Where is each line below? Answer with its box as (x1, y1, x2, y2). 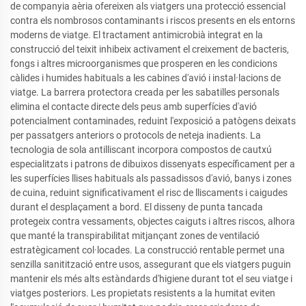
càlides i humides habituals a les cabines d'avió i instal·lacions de (10, 72, 281, 84)
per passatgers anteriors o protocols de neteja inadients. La (10, 130, 261, 141)
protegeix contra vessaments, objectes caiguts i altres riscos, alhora (10, 216, 295, 227)
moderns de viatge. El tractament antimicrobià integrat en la (10, 29, 263, 41)
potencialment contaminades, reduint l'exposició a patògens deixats (10, 115, 296, 127)
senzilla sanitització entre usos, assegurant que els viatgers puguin (10, 259, 291, 270)
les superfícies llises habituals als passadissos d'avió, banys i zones (10, 173, 292, 184)
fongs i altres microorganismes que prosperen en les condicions (10, 58, 277, 70)
